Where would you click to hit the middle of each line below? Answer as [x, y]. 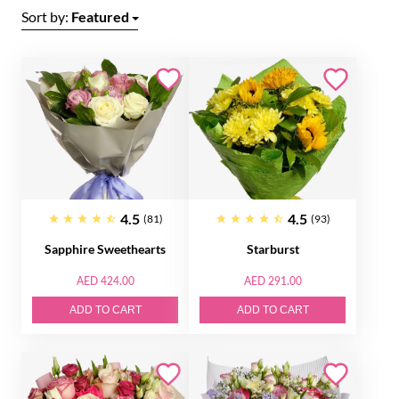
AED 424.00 [105, 281]
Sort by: [46, 16]
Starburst [273, 249]
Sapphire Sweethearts [105, 249]
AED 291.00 [273, 281]
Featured [100, 16]
